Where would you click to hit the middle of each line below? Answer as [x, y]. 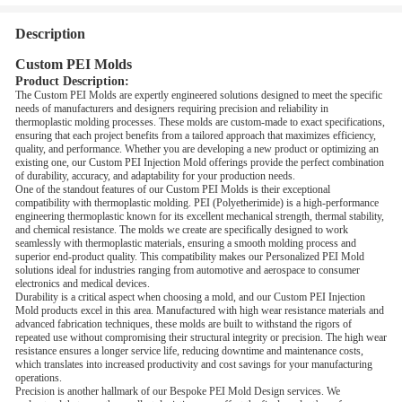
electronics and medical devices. [83, 284]
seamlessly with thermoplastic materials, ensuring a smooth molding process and [186, 243]
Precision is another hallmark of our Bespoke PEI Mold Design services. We [178, 391]
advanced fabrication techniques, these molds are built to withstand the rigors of [184, 324]
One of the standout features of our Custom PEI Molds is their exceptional [173, 189]
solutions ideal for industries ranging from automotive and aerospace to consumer [188, 270]
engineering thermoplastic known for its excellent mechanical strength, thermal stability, [200, 216]
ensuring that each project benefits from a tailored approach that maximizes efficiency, [196, 135]
